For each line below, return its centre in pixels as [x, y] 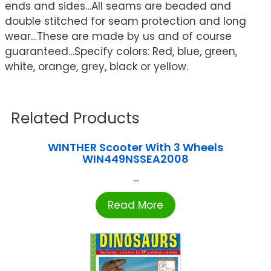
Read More [135, 205]
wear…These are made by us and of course [118, 37]
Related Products [75, 119]
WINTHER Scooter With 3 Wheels [135, 148]
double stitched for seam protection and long [126, 21]
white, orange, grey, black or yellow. [96, 67]
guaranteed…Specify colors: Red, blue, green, [121, 52]
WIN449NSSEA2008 [135, 159]
